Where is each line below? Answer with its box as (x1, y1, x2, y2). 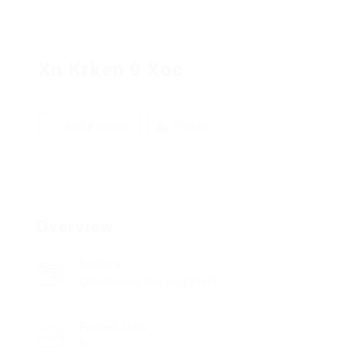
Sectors (79, 258, 121, 271)
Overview (37, 217, 113, 236)
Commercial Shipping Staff (79, 275, 217, 288)
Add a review (61, 120, 131, 133)
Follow (171, 120, 209, 133)
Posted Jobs (79, 321, 147, 333)
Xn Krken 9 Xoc (38, 58, 184, 81)
